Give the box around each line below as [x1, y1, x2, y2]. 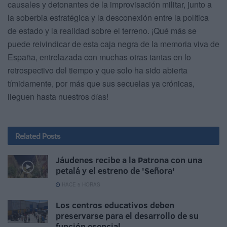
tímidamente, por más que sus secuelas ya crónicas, [8, 78, 195, 90]
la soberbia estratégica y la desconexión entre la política [8, 12, 209, 24]
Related [15, 130, 41, 142]
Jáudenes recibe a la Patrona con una [56, 154, 202, 166]
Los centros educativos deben [56, 199, 174, 211]
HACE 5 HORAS [60, 181, 100, 188]
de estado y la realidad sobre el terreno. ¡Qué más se [8, 25, 197, 37]
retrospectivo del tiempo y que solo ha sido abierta [8, 64, 187, 77]
